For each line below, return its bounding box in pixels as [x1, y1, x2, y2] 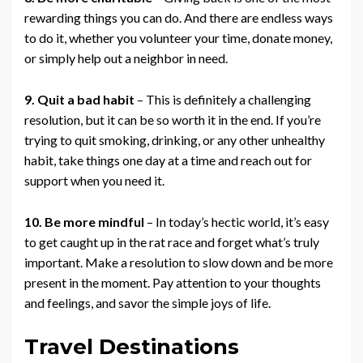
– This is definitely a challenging [135, 92, 311, 108]
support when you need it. [24, 173, 164, 189]
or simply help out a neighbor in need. [24, 50, 228, 66]
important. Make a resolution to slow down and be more [24, 254, 333, 271]
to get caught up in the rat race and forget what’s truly [24, 234, 319, 250]
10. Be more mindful [24, 214, 147, 230]
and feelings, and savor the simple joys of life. [24, 295, 271, 311]
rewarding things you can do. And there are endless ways [24, 10, 333, 26]
